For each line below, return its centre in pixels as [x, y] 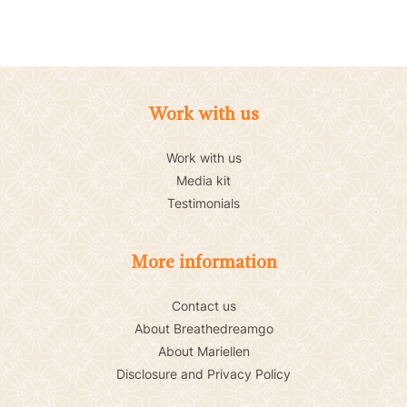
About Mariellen [203, 351]
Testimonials [203, 203]
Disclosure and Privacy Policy [203, 373]
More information [203, 263]
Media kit [203, 180]
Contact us [203, 305]
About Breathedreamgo [203, 328]
